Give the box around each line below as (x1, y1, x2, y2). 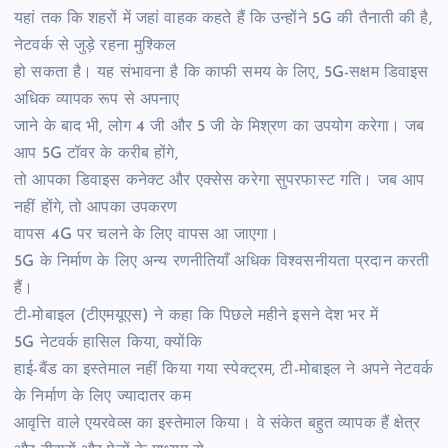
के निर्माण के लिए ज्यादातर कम (14, 388, 196, 405)
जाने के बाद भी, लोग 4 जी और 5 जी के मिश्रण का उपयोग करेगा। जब (14, 118, 425, 135)
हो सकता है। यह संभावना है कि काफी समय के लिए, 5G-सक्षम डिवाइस (14, 64, 429, 81)
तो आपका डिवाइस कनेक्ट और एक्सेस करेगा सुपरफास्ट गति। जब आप (14, 172, 425, 189)
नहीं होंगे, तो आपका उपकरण (14, 199, 183, 216)
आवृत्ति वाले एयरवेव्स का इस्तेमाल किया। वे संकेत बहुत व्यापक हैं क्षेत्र (14, 415, 421, 432)
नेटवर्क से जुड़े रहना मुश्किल (14, 37, 182, 54)
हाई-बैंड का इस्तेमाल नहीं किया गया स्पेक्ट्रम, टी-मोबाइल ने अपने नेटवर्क (14, 361, 433, 378)
